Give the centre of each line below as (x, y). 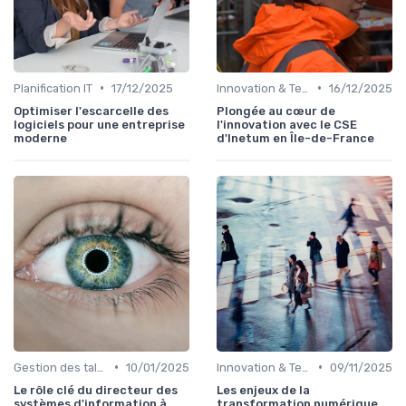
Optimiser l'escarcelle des (91, 111)
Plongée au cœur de (276, 111)
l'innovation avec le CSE (287, 124)
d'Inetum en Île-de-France (295, 138)
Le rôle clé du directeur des (96, 390)
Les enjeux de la (263, 390)
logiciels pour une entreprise (99, 124)
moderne (40, 138)
